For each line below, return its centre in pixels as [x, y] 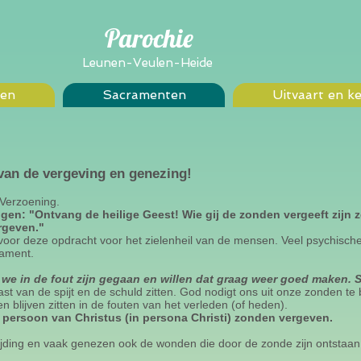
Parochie [149, 38]
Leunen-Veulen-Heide [147, 63]
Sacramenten [144, 95]
